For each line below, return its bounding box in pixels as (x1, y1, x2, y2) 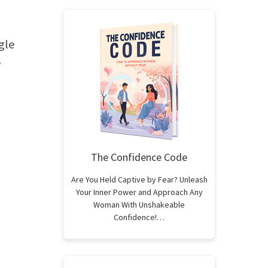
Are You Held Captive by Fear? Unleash (71, 174, 208, 185)
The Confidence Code (91, 150, 187, 164)
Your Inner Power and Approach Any (75, 187, 203, 197)
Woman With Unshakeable (93, 199, 185, 210)
